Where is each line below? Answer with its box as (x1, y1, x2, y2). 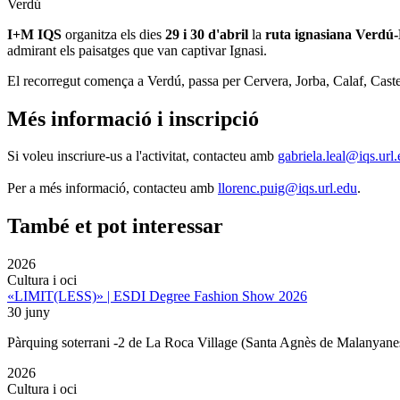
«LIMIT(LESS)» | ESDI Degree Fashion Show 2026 (7, 288, 307, 304)
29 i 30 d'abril (165, 26, 248, 42)
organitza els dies (62, 26, 165, 42)
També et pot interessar (7, 214, 223, 238)
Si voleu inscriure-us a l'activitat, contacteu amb (7, 148, 274, 164)
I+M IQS (7, 26, 62, 42)
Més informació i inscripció (7, 106, 259, 130)
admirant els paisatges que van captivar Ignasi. (7, 42, 267, 58)
